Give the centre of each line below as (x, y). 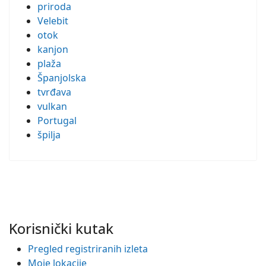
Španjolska (62, 78)
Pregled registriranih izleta (88, 249)
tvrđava (54, 92)
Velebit (53, 21)
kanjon (53, 50)
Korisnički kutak (61, 229)
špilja (49, 135)
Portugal (57, 121)
